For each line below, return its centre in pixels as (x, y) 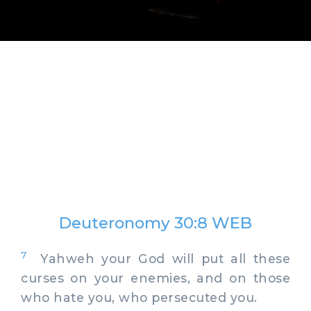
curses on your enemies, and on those (155, 278)
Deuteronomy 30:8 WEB (155, 223)
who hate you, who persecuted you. (139, 297)
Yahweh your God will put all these (158, 258)
